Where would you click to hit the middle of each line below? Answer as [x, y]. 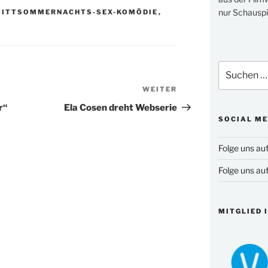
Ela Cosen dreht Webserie [121, 108]
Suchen [232, 66]
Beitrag [194, 105]
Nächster [198, 91]
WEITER [160, 89]
